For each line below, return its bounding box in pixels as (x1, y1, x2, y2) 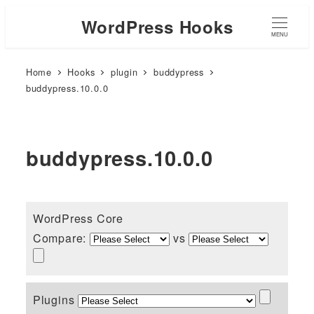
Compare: (32, 229, 90, 246)
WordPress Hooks (81, 14, 233, 39)
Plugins (32, 291, 78, 308)
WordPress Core (32, 210, 123, 226)
